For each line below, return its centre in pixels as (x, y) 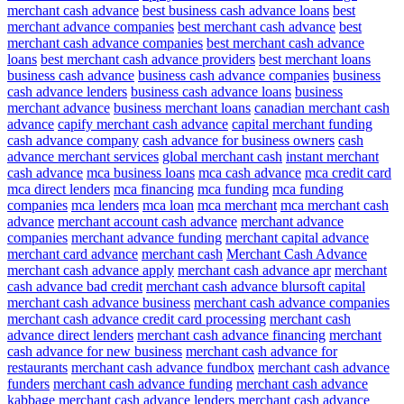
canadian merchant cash (322, 108)
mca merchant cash (335, 206)
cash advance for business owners (239, 141)
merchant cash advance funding (143, 384)
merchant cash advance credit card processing (137, 319)
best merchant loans (315, 60)
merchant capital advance (297, 238)
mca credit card (348, 173)
